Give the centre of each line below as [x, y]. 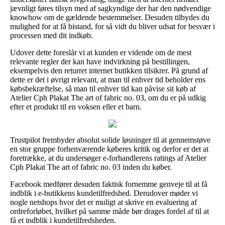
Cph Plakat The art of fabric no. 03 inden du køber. [91, 167]
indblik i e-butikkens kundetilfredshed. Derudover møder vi [104, 193]
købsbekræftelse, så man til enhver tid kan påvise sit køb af [103, 88]
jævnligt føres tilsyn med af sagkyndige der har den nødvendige [110, 8]
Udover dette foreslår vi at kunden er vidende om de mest [101, 52]
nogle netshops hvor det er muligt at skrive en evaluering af [103, 202]
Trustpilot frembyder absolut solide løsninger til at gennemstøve [110, 140]
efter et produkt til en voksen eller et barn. [76, 106]
